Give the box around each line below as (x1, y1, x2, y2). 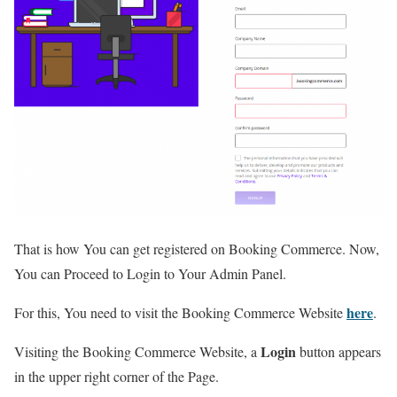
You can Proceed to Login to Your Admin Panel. (14, 263, 286, 283)
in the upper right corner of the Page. (14, 366, 219, 385)
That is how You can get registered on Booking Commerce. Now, (14, 238, 379, 258)
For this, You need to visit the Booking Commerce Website (14, 302, 346, 322)
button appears (296, 341, 381, 361)
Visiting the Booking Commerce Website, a (14, 341, 261, 361)
